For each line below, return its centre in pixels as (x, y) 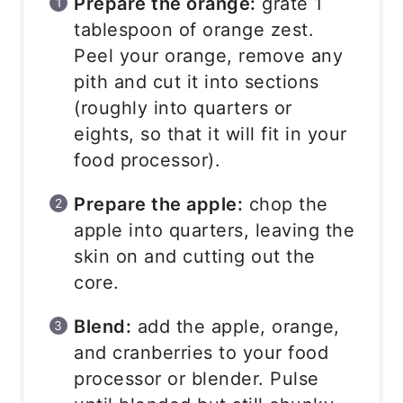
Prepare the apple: (159, 205)
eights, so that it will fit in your (210, 134)
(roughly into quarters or (183, 108)
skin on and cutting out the (195, 257)
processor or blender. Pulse (197, 379)
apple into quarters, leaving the (215, 231)
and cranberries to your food (201, 353)
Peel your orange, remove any (209, 56)
